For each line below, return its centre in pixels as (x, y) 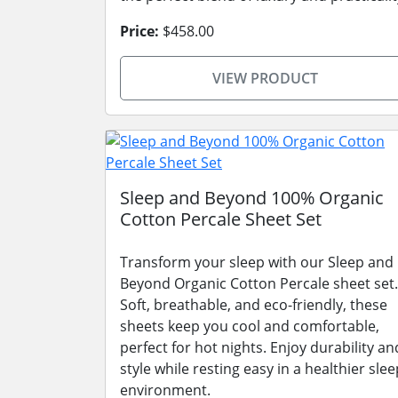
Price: (139, 31)
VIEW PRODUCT (265, 78)
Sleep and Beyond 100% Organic (252, 198)
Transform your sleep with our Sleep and (257, 262)
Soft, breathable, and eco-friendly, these (254, 305)
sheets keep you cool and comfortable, (250, 326)
